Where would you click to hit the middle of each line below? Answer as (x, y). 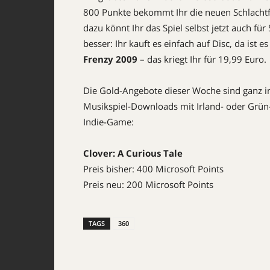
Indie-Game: (108, 122)
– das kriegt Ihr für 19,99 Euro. (202, 59)
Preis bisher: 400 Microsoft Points (153, 169)
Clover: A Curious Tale (133, 153)
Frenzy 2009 (110, 59)
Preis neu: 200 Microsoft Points (148, 184)
